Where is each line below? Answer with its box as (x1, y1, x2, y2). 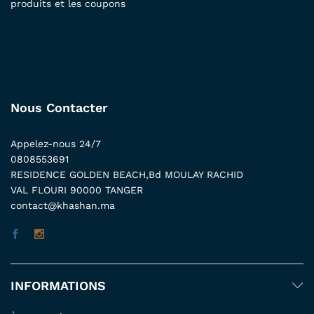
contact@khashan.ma (11, 199, 115, 211)
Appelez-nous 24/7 (11, 137, 101, 149)
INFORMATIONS (11, 278, 106, 293)
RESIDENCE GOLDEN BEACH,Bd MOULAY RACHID (11, 168, 243, 180)
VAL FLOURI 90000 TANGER (11, 184, 143, 196)
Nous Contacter (11, 100, 108, 115)
